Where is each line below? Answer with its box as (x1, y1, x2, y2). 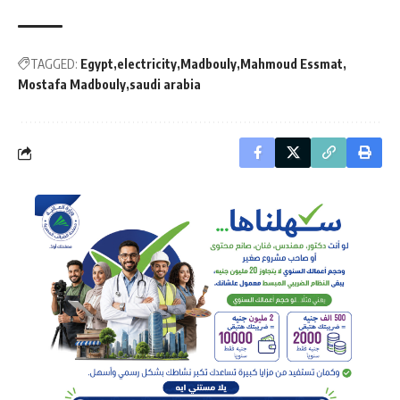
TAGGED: (30, 56, 78, 72)
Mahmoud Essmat (240, 56, 343, 72)
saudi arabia (129, 77, 201, 93)
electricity (117, 56, 177, 72)
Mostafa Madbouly (18, 77, 126, 93)
